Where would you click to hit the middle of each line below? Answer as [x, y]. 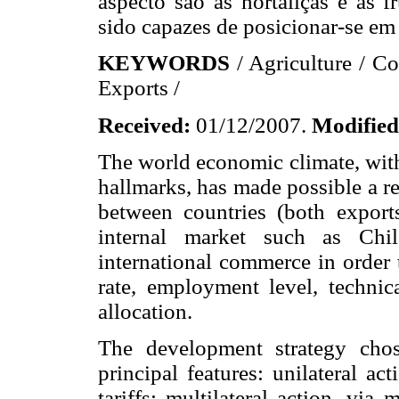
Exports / [139, 88]
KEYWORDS [167, 63]
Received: [144, 125]
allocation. [145, 311]
